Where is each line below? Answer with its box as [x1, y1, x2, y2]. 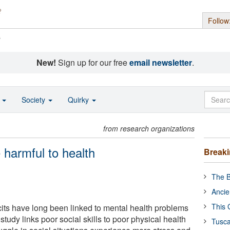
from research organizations [103, 123, 195, 133]
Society [22, 94, 47, 105]
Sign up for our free [55, 56, 129, 68]
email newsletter [129, 56, 192, 68]
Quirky [68, 94, 91, 105]
